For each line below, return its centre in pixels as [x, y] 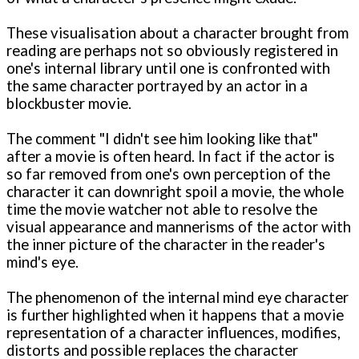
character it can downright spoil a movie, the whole [175, 192]
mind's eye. [42, 262]
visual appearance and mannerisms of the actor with [179, 227]
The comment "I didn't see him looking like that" [162, 139]
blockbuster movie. [69, 104]
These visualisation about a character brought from [177, 33]
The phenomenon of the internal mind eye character [177, 298]
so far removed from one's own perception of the [168, 174]
